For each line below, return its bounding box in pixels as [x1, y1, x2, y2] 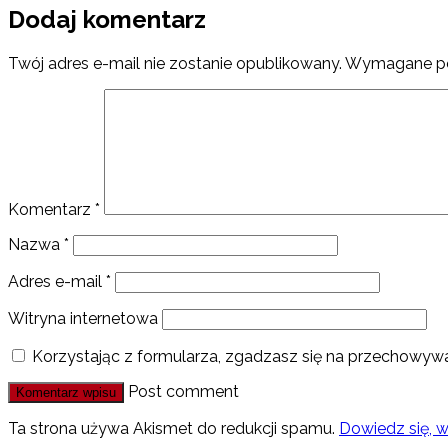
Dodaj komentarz [8, 5, 206, 35]
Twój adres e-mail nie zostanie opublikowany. [8, 54, 342, 74]
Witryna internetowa [8, 309, 158, 329]
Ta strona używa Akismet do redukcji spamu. [8, 419, 339, 439]
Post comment [128, 382, 239, 402]
